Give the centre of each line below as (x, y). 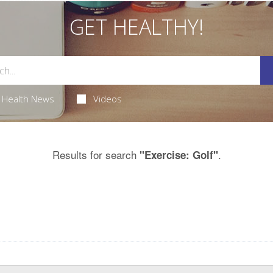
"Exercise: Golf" (179, 155)
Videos (108, 99)
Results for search (96, 155)
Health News (28, 99)
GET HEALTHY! (136, 27)
